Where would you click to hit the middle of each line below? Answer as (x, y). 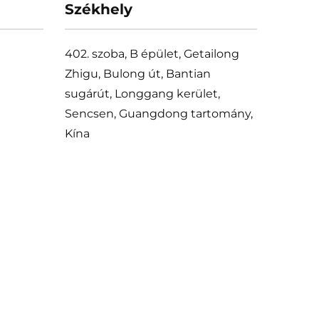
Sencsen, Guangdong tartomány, (159, 113)
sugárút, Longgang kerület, (142, 93)
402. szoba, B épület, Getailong (152, 53)
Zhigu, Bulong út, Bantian (138, 73)
